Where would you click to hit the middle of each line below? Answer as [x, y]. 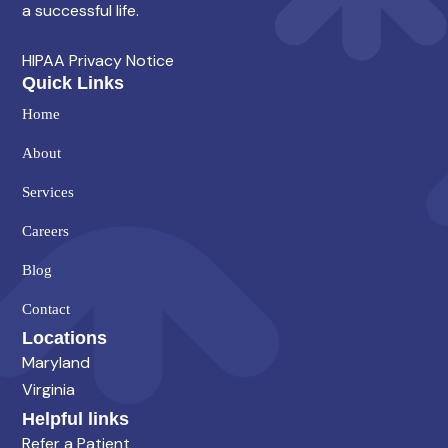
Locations [64, 337]
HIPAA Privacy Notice [98, 60]
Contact [46, 308]
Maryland [56, 362]
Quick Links [73, 82]
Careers [45, 230]
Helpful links [75, 418]
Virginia [48, 389]
